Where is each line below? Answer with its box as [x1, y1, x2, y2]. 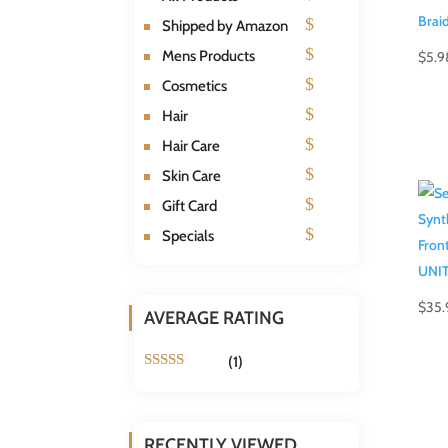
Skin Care [162, 166, 222, 185]
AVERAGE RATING [144, 306, 285, 329]
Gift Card [162, 196, 218, 215]
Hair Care [162, 136, 221, 155]
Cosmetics [162, 76, 228, 95]
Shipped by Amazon [162, 16, 289, 35]
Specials [162, 226, 215, 245]
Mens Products [162, 46, 256, 65]
